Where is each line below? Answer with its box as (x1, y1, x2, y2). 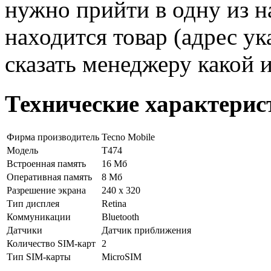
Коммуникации (7, 212, 71, 223)
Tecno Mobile (102, 132, 155, 143)
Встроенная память (7, 158, 86, 169)
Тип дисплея (7, 198, 59, 209)
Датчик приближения (102, 225, 191, 236)
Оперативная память (7, 172, 92, 183)
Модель (7, 145, 38, 156)
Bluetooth (102, 212, 139, 223)
